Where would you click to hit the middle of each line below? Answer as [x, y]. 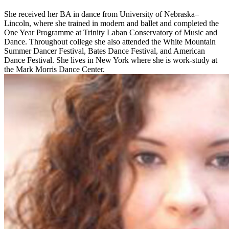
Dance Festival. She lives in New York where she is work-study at [111, 60]
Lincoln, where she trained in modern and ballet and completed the [111, 24]
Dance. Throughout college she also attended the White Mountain [110, 42]
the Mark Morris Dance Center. [55, 70]
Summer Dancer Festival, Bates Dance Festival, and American [105, 51]
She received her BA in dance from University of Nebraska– [101, 14]
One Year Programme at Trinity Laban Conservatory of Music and [111, 33]
